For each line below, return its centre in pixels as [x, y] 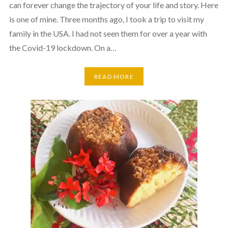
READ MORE [114, 76]
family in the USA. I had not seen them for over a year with [108, 34]
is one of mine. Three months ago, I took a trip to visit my [106, 19]
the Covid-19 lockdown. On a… [63, 48]
